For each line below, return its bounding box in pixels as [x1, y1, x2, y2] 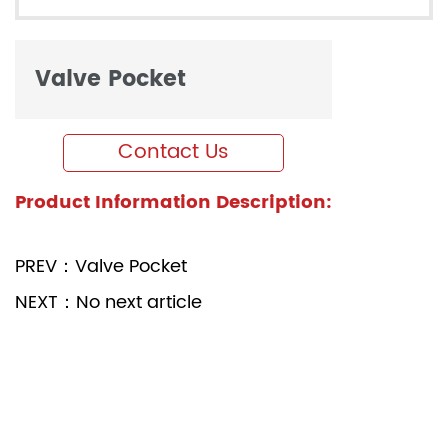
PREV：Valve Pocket [15, 252, 187, 282]
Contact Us [118, 136, 229, 170]
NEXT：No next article [15, 288, 202, 318]
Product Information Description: [15, 188, 332, 218]
